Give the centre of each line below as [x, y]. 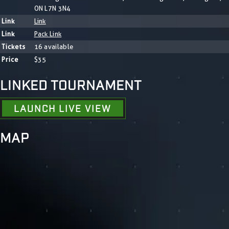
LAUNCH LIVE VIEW [63, 108]
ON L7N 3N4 [52, 8]
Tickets [13, 46]
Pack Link [48, 33]
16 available [54, 46]
